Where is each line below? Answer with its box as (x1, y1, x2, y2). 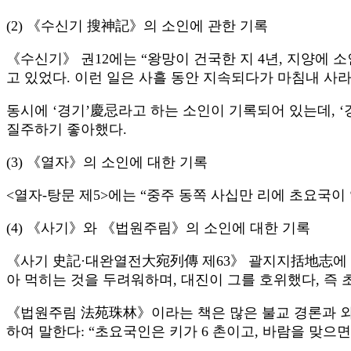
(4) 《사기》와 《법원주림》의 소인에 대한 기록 (6, 220, 310, 237)
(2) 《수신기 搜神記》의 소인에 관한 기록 (6, 18, 268, 34)
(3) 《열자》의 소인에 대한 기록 (6, 154, 208, 171)
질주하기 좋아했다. (6, 121, 127, 138)
